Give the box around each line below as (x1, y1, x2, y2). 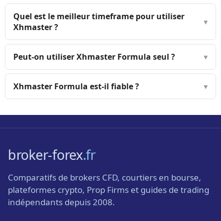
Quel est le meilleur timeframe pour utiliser (13, 10, 184, 22)
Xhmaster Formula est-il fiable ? (13, 80, 139, 92)
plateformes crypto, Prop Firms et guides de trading (8, 184, 209, 195)
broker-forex (8, 145, 83, 164)
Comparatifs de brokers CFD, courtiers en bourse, (8, 171, 201, 183)
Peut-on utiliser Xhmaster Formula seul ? (13, 51, 175, 62)
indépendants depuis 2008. (8, 196, 115, 208)
